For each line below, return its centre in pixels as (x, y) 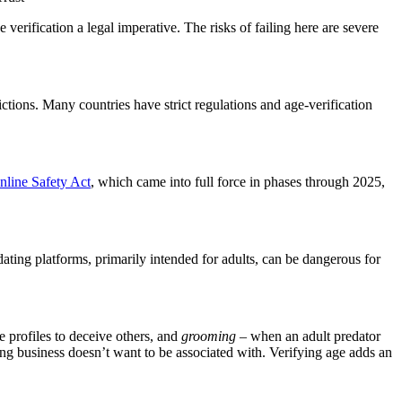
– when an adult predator (308, 336)
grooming (209, 336)
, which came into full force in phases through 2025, (238, 181)
